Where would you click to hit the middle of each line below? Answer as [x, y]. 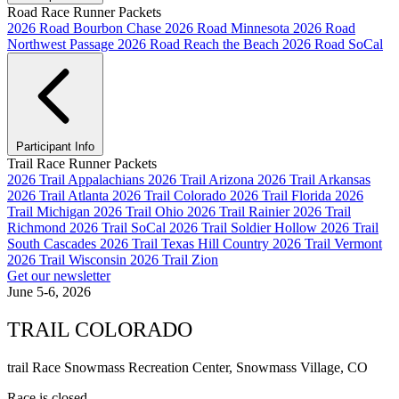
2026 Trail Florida [282, 195]
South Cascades [53, 244]
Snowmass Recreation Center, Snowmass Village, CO [216, 367]
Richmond [38, 228]
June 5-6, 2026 [49, 292]
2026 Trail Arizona [203, 179]
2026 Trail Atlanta [60, 195]
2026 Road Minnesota [229, 28]
